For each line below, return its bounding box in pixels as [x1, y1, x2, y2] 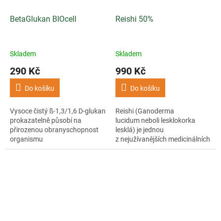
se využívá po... [115, 154, 162, 162]
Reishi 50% [115, 14, 153, 24]
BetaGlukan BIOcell [10, 14, 76, 24]
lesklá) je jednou [115, 126, 164, 134]
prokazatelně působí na [10, 116, 81, 125]
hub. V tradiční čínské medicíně [115, 145, 209, 153]
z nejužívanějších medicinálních [115, 135, 210, 144]
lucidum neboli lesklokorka [115, 116, 195, 125]
